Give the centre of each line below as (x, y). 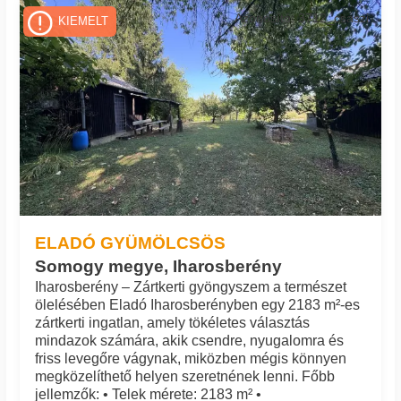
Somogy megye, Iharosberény (158, 266)
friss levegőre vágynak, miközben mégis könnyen (190, 358)
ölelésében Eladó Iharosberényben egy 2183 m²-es (197, 304)
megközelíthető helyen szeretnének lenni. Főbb (184, 376)
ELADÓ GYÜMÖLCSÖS (130, 242)
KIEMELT (84, 22)
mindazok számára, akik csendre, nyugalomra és (189, 340)
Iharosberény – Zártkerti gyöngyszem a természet (190, 286)
